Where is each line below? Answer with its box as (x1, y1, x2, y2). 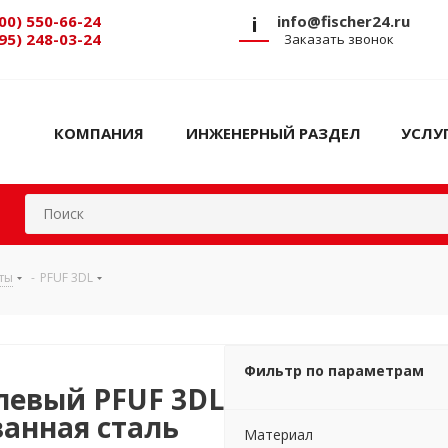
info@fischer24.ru (277, 11, 410, 31)
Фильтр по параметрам (244, 361, 424, 380)
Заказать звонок (284, 30, 394, 48)
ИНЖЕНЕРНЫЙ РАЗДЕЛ (185, 123, 361, 143)
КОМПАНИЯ (53, 123, 144, 143)
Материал (244, 425, 313, 444)
